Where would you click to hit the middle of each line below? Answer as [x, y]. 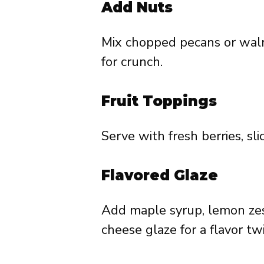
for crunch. [132, 62]
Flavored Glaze [160, 175]
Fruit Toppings [159, 101]
